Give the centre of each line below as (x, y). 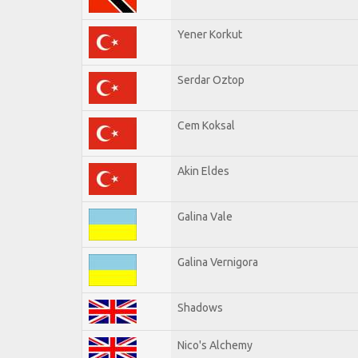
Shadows (200, 307)
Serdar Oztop (211, 80)
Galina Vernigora (218, 262)
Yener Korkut (210, 34)
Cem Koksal (206, 125)
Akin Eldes (203, 171)
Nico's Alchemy (215, 345)
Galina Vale (205, 216)
